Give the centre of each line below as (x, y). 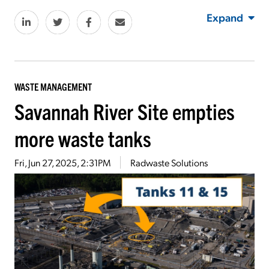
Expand (225, 17)
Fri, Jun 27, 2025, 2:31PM (62, 163)
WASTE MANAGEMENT (53, 87)
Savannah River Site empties (125, 111)
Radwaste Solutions (169, 163)
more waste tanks (83, 138)
